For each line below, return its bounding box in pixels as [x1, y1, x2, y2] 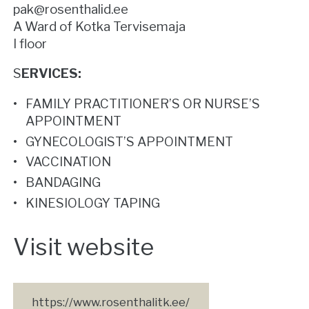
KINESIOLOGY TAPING [26, 195, 161, 211]
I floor [12, 35, 47, 52]
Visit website [12, 233, 154, 261]
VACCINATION [26, 154, 112, 170]
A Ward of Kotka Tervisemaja [12, 18, 186, 34]
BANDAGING [26, 174, 101, 190]
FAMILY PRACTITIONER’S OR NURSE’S [26, 96, 261, 112]
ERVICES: [21, 66, 81, 82]
